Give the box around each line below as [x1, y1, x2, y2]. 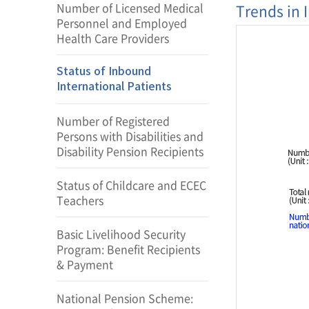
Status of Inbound [57, 66, 151, 78]
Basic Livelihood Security [57, 226, 186, 242]
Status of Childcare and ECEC [57, 177, 206, 193]
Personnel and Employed [57, 14, 187, 31]
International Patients [57, 81, 172, 93]
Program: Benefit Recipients [57, 241, 200, 257]
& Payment [57, 256, 113, 272]
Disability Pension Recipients [57, 143, 203, 159]
